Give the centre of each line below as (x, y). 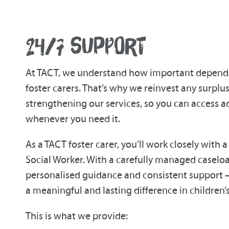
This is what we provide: (77, 216)
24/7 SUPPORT (86, 46)
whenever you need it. (73, 119)
